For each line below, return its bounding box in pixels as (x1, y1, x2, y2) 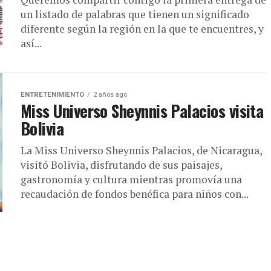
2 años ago (93, 91, 127, 99)
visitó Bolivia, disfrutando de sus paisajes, (21, 158, 222, 172)
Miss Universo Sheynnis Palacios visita (21, 99, 264, 123)
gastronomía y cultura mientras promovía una (21, 172, 242, 186)
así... (21, 36, 42, 50)
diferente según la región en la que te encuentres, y (21, 22, 264, 36)
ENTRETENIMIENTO (21, 91, 84, 99)
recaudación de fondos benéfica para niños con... (21, 187, 249, 201)
